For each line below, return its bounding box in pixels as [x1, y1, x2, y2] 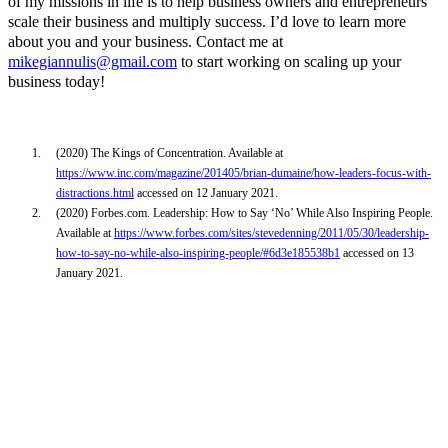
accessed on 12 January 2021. [134, 186, 278, 201]
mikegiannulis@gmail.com [8, 52, 177, 70]
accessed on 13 [340, 246, 414, 261]
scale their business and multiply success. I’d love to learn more [8, 12, 406, 30]
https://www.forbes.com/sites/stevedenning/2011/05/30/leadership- [114, 226, 429, 241]
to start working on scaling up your [177, 52, 401, 70]
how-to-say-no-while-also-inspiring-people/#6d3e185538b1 [56, 246, 340, 261]
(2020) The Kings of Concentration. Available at [56, 146, 283, 161]
